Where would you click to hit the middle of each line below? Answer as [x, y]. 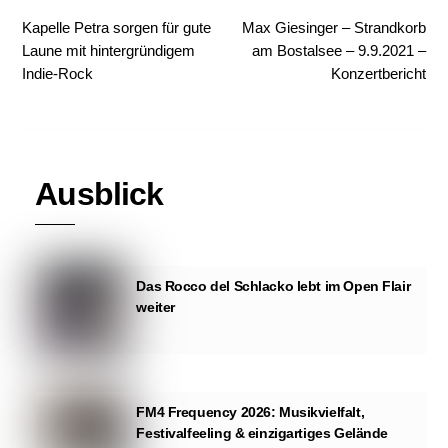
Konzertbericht [378, 74]
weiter [155, 306]
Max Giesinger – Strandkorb [333, 28]
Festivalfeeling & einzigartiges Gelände [262, 432]
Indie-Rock [58, 74]
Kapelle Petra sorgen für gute [117, 28]
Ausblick [99, 194]
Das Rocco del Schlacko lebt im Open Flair [273, 285]
